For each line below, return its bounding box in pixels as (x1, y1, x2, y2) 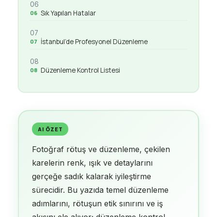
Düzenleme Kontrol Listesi (40, 66, 120, 75)
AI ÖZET (38, 125, 63, 133)
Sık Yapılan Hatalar (40, 9, 96, 17)
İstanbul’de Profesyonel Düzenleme (40, 37, 148, 46)
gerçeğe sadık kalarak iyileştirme (32, 171, 152, 181)
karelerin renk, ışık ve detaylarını (32, 157, 153, 168)
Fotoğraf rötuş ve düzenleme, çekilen (32, 144, 170, 154)
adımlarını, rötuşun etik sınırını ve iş (32, 198, 163, 208)
